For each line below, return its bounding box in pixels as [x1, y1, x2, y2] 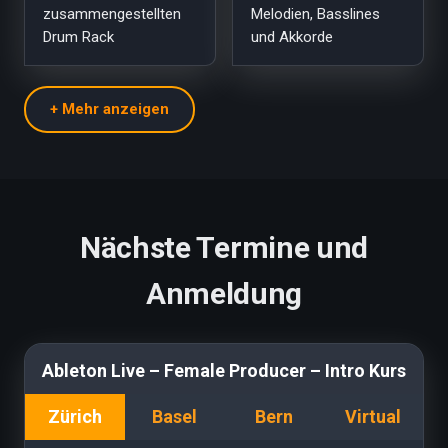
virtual [357, 406, 402, 427]
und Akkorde [251, 28, 333, 46]
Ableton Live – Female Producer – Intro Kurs [42, 360, 406, 381]
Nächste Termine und [79, 230, 369, 265]
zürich [59, 406, 102, 427]
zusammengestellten [43, 5, 181, 23]
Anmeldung [145, 276, 303, 311]
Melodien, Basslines [251, 5, 380, 23]
